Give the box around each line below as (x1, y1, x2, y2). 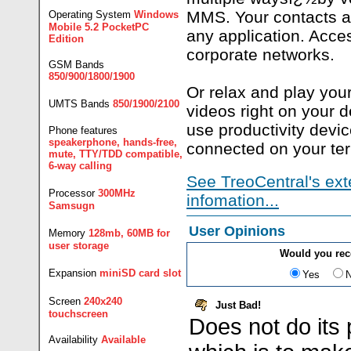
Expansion (49, 267, 96, 279)
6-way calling (49, 160, 112, 172)
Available (101, 334, 146, 346)
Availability (49, 334, 101, 346)
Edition (49, 33, 84, 45)
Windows (134, 9, 179, 20)
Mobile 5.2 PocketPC (49, 21, 149, 33)
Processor (49, 187, 95, 199)
